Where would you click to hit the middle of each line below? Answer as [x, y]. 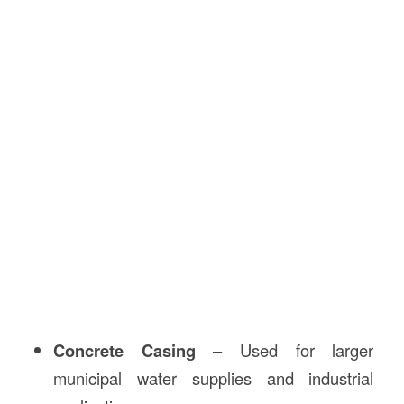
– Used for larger [285, 349]
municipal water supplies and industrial [213, 377]
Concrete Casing [124, 350]
